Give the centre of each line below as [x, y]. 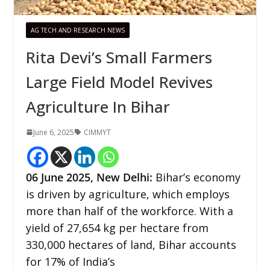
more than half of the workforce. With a [129, 211]
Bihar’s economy [198, 177]
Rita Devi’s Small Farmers [119, 57]
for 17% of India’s [70, 261]
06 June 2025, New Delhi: [90, 177]
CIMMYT [97, 132]
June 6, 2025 [53, 132]
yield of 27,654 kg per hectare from [117, 228]
